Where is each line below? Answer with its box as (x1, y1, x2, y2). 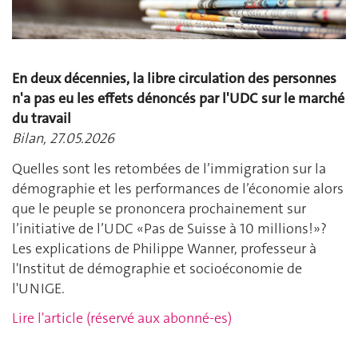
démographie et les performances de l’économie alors (12, 178, 344, 198)
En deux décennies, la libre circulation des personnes (12, 69, 336, 89)
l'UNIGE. (12, 278, 65, 298)
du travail (12, 109, 71, 129)
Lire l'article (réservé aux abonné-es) (12, 308, 232, 328)
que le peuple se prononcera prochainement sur (12, 198, 306, 218)
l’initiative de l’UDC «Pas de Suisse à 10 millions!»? (12, 218, 327, 238)
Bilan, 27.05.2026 (12, 129, 114, 149)
